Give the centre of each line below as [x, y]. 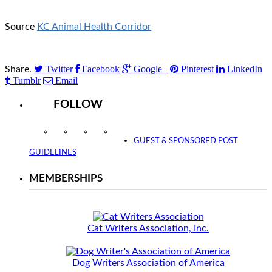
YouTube [133, 132]
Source [21, 26]
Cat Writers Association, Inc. [148, 229]
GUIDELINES [53, 153]
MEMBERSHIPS [66, 178]
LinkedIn [245, 69]
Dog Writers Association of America [148, 263]
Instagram [74, 132]
